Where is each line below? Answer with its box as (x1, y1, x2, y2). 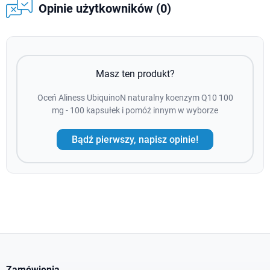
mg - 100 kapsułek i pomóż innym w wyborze (52, 105, 218, 116)
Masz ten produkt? (95, 68, 175, 80)
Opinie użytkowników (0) (38, 1, 171, 16)
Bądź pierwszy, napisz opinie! (72, 133, 198, 145)
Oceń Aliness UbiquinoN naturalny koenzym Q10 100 (37, 93, 233, 103)
